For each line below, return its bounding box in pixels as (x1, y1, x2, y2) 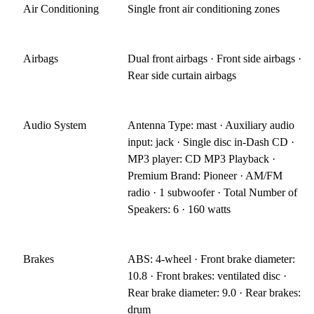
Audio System (23, 118, 86, 131)
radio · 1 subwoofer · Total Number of (128, 186, 298, 198)
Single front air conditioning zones (128, 2, 280, 15)
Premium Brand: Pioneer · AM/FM (128, 169, 283, 182)
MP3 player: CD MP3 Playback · (128, 152, 276, 165)
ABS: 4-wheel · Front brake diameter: (128, 252, 296, 265)
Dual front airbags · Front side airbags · (128, 52, 302, 64)
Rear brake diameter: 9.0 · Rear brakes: (128, 286, 301, 299)
